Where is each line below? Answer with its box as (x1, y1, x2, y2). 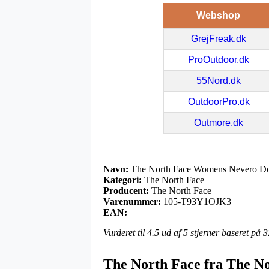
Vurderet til (103, 227, 147, 238)
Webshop (196, 10, 240, 20)
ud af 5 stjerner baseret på (159, 227, 263, 238)
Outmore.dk (194, 117, 243, 128)
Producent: (103, 185, 149, 196)
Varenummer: (103, 196, 161, 207)
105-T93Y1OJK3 (163, 196, 231, 207)
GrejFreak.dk (191, 33, 246, 44)
